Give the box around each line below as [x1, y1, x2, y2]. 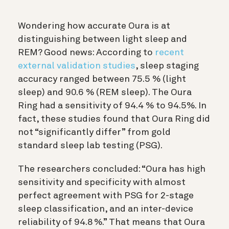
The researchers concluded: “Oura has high [18, 165, 205, 174]
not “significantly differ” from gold [18, 128, 171, 138]
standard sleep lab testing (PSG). [18, 141, 163, 151]
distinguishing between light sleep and [18, 35, 187, 44]
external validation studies [18, 61, 135, 71]
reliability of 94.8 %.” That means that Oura [18, 218, 205, 227]
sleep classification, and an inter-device [18, 204, 193, 214]
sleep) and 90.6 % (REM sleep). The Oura [18, 88, 192, 98]
